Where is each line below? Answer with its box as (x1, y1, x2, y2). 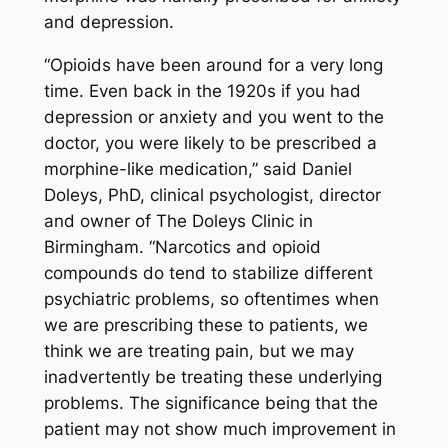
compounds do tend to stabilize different (43, 262, 373, 283)
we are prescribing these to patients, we (43, 314, 368, 335)
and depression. (43, 12, 174, 33)
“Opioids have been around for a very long (43, 54, 383, 75)
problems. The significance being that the (43, 392, 378, 413)
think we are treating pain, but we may (43, 340, 354, 361)
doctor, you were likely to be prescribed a (43, 132, 377, 153)
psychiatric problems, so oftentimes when (43, 288, 379, 309)
